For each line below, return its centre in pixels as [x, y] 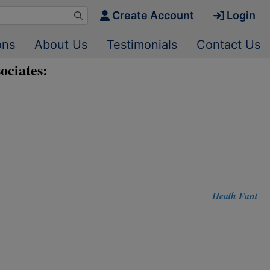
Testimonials [142, 45]
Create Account [153, 15]
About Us [61, 45]
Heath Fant [234, 196]
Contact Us [228, 45]
